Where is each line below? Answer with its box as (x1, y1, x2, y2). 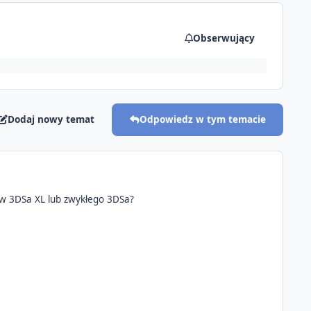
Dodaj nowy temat (8, 113, 95, 126)
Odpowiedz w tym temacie (139, 113, 266, 126)
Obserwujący (192, 31, 255, 44)
